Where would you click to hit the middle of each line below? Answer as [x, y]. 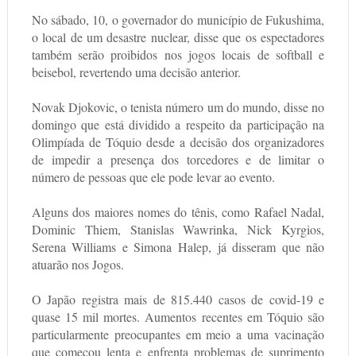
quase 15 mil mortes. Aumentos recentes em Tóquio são [178, 317]
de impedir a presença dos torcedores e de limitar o [178, 160]
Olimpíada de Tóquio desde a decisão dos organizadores [178, 142]
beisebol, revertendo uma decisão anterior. [136, 72]
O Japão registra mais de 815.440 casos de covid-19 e [178, 300]
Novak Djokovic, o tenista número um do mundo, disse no [178, 107]
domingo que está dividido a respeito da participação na [178, 125]
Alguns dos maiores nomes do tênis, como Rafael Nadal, [178, 212]
